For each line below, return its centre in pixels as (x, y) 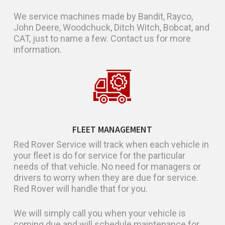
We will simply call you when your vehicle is (100, 213)
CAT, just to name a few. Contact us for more (102, 38)
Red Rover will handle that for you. (81, 188)
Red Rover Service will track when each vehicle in (111, 144)
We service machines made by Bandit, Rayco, (103, 16)
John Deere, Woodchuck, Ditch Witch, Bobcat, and (112, 27)
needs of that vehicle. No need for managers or (107, 166)
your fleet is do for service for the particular (100, 155)
